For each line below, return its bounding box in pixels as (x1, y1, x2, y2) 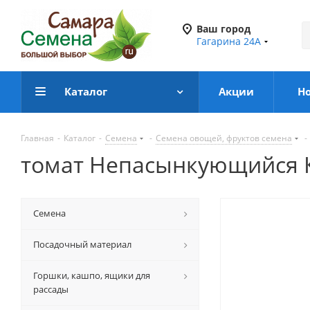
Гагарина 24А (197, 35, 261, 48)
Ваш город (197, 22, 250, 35)
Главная (21, 132, 54, 144)
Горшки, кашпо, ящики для (33, 269, 150, 282)
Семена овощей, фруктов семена (156, 132, 292, 144)
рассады (33, 283, 69, 295)
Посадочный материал (33, 238, 131, 250)
